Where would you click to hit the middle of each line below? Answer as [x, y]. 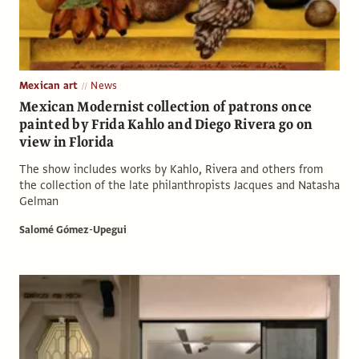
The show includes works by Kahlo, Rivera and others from [171, 169]
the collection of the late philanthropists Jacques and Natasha [179, 185]
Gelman [39, 201]
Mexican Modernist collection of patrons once [166, 107]
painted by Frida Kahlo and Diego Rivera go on [166, 124]
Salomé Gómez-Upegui [73, 230]
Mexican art [49, 85]
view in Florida [67, 142]
